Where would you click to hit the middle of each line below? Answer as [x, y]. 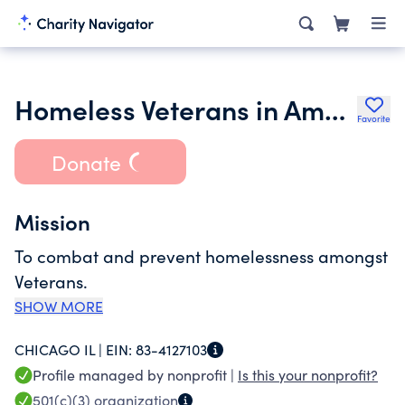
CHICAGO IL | [60, 349]
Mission [52, 221]
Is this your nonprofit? [308, 375]
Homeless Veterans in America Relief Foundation [335, 108]
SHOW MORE [59, 306]
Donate [86, 162]
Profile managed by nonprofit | [135, 375]
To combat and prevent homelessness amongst [201, 256]
